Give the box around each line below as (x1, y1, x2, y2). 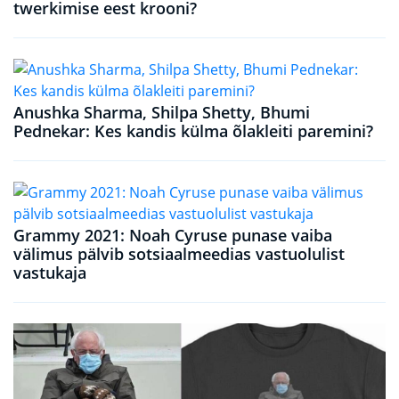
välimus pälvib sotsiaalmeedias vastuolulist (13, 243, 345, 265)
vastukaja (13, 262, 86, 284)
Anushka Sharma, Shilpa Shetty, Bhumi (13, 102, 310, 124)
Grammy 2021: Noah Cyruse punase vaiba (13, 224, 332, 247)
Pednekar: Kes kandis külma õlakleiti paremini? (13, 120, 373, 142)
